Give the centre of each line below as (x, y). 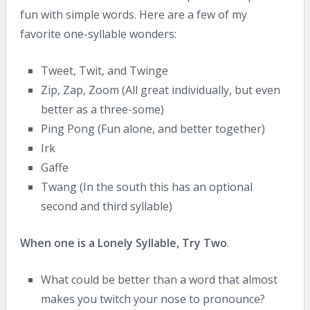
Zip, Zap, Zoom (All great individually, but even (161, 90)
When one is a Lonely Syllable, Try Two (123, 243)
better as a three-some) (103, 109)
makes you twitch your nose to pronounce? (153, 299)
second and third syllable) (107, 206)
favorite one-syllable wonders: (98, 34)
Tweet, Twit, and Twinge (105, 70)
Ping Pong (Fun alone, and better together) (153, 128)
